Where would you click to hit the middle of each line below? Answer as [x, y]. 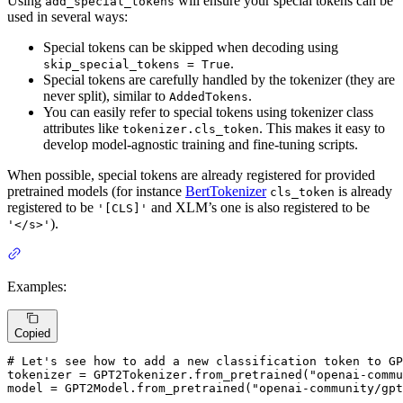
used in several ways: [67, 16]
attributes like [83, 128]
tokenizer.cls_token [191, 129]
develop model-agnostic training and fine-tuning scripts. [201, 144]
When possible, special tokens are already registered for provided [191, 175]
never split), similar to [106, 95]
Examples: [37, 286]
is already [363, 191]
